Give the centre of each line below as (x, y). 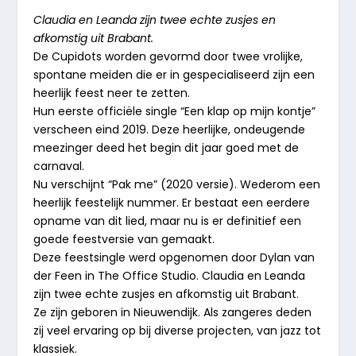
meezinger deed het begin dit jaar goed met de (166, 147)
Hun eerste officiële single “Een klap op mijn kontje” (175, 111)
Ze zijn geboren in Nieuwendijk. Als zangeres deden (173, 312)
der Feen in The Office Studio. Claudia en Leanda (170, 275)
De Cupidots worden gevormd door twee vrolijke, (168, 56)
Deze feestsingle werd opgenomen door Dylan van (174, 257)
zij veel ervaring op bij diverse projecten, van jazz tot (178, 330)
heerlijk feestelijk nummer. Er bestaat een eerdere (172, 202)
